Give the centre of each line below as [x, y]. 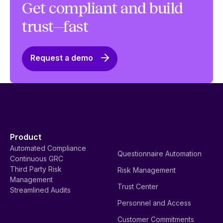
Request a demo [62, 58]
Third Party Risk [36, 169]
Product [26, 137]
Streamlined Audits [40, 190]
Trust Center [138, 187]
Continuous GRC [37, 159]
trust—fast [55, 27]
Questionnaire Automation [160, 154]
